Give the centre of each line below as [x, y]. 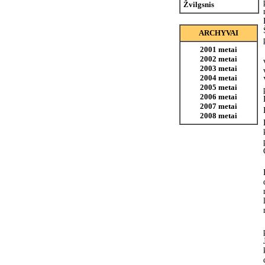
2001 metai [219, 49]
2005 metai [219, 87]
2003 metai [219, 68]
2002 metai [219, 59]
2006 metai [219, 97]
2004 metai [219, 78]
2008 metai [219, 116]
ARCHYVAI [219, 33]
